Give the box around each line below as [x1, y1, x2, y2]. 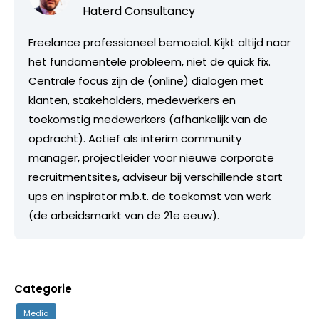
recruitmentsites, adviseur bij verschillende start [28, 169, 283, 184]
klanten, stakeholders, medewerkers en [28, 93, 236, 108]
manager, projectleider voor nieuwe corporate [28, 150, 274, 165]
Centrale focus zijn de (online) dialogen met [28, 73, 263, 88]
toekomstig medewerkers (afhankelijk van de [28, 112, 268, 127]
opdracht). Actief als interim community [28, 131, 241, 146]
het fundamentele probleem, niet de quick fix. [28, 54, 271, 69]
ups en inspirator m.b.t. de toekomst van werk [28, 189, 271, 204]
